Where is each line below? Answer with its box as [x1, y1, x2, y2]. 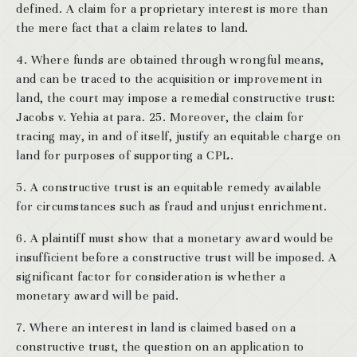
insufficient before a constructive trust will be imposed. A [16, 249, 337, 265]
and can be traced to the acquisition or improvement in [16, 71, 322, 86]
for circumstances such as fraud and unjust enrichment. [16, 198, 327, 214]
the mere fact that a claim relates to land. [16, 20, 249, 35]
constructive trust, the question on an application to [16, 339, 304, 354]
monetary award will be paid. [16, 288, 178, 303]
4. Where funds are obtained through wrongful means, [16, 52, 324, 67]
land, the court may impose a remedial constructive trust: [16, 90, 335, 105]
